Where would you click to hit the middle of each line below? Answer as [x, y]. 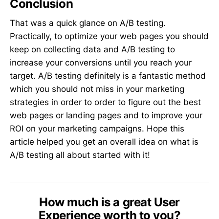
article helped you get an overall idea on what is [104, 142]
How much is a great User [109, 202]
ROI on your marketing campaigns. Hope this [97, 129]
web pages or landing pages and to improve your [106, 116]
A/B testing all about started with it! [80, 155]
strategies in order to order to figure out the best [105, 102]
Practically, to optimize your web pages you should [109, 36]
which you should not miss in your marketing [97, 89]
